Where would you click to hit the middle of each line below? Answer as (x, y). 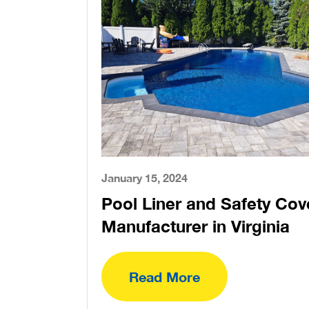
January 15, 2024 (144, 178)
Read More (165, 277)
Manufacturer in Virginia (196, 226)
